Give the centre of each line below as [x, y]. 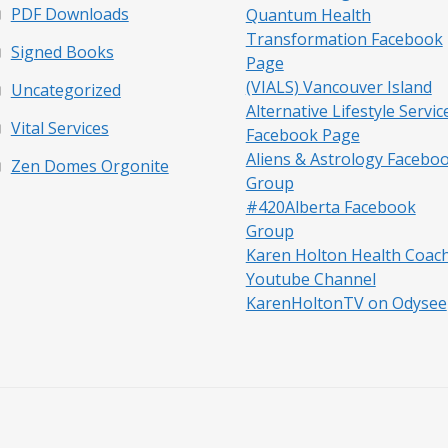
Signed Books [62, 51]
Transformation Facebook [344, 38]
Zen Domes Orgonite [89, 165]
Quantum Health [308, 14]
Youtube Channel [310, 278]
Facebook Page [302, 134]
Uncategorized [65, 89]
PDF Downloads [69, 13]
